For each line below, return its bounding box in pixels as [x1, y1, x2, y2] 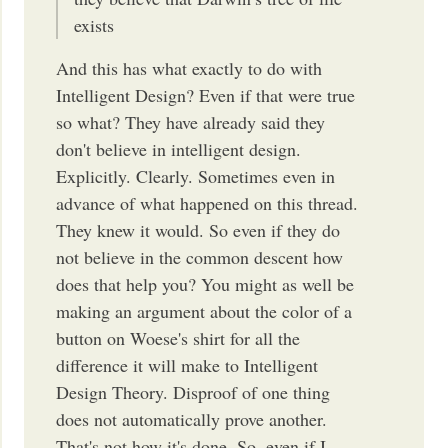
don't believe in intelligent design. [56, 136, 302, 161]
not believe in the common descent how [56, 244, 344, 269]
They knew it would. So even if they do [56, 217, 341, 242]
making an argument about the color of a [56, 298, 353, 323]
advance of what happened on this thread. [56, 190, 359, 215]
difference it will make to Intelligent [56, 352, 319, 377]
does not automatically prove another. [56, 406, 328, 431]
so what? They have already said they [56, 109, 326, 134]
